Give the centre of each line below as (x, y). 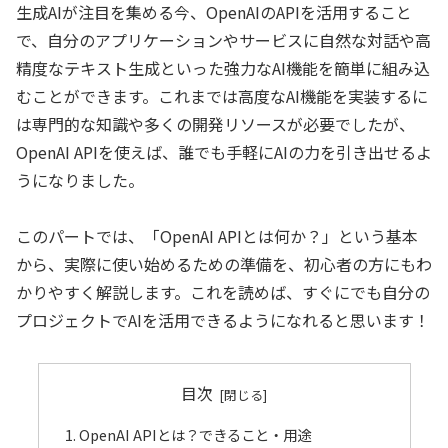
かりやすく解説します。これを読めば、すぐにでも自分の (223, 292)
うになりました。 (80, 179)
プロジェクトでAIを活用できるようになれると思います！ (223, 320)
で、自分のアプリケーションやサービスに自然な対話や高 (223, 39)
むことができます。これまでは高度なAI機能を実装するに (222, 95)
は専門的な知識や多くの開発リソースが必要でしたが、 (215, 123)
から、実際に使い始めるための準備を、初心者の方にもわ (224, 264)
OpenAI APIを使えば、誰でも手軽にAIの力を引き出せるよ (224, 151)
